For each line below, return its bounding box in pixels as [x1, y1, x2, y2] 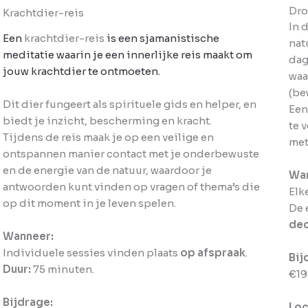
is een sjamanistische [104, 32, 219, 45]
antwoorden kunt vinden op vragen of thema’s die [2, 180, 260, 193]
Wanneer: [2, 230, 54, 243]
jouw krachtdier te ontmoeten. [2, 65, 160, 78]
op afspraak [179, 246, 245, 259]
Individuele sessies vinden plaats [2, 246, 180, 259]
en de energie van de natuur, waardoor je [2, 164, 212, 177]
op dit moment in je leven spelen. [2, 197, 176, 210]
